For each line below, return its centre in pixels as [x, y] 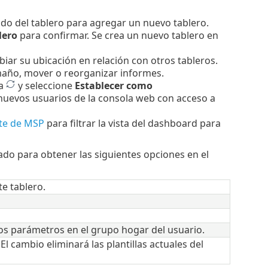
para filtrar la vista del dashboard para [132, 124]
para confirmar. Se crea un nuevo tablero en [118, 36]
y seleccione [45, 86]
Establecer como [113, 86]
